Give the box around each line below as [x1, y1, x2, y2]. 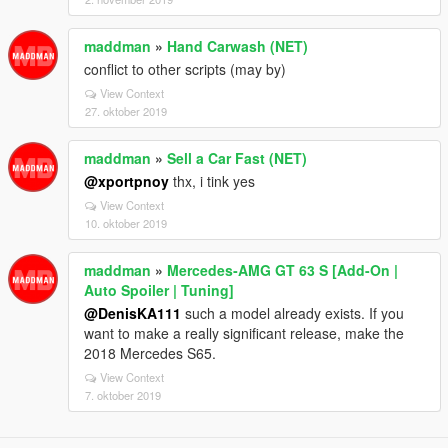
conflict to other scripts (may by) [84, 59, 286, 80]
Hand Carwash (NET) [167, 36, 308, 57]
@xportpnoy [84, 171, 169, 192]
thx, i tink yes [169, 171, 255, 192]
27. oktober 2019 [85, 103, 167, 120]
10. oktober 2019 [85, 215, 167, 232]
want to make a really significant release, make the [84, 323, 404, 344]
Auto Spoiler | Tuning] [84, 280, 234, 301]
